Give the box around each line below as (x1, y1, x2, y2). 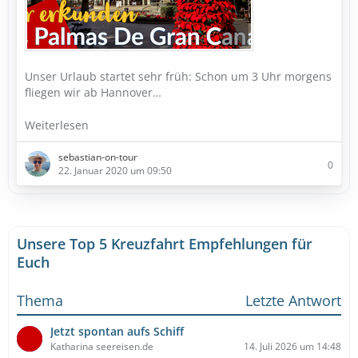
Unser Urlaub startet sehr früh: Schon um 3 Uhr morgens (25, 69, 332, 84)
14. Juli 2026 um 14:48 (244, 340, 341, 353)
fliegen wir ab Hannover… (25, 85, 161, 100)
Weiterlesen (25, 117, 92, 133)
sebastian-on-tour (58, 150, 137, 164)
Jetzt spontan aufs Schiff (50, 324, 184, 339)
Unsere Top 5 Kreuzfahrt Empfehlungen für (17, 234, 312, 253)
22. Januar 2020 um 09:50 (58, 164, 172, 177)
